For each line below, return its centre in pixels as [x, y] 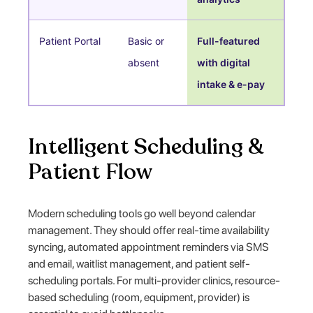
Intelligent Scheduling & [146, 146]
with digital [224, 62]
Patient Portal [70, 41]
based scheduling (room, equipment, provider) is [139, 297]
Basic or [146, 41]
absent [144, 62]
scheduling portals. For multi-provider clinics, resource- [154, 280]
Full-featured [229, 41]
